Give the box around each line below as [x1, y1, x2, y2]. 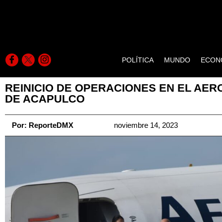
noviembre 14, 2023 [113, 121, 178, 129]
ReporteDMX [27, 121, 73, 129]
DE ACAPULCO [5, 93, 85, 105]
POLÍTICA [122, 56, 154, 64]
